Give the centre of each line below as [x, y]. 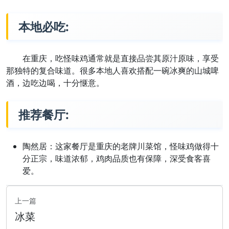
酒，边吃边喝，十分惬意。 [55, 83]
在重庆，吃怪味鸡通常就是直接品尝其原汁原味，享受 [121, 59]
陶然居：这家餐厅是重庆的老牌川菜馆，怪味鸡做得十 [121, 146]
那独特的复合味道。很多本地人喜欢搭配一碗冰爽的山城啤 [112, 71]
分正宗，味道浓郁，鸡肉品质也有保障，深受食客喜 [117, 159]
